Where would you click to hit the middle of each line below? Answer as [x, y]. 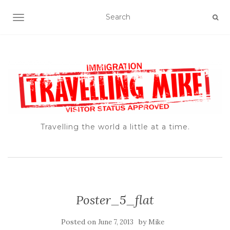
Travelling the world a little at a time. [115, 127]
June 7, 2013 [116, 222]
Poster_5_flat [115, 200]
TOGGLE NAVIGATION [59, 18]
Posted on [79, 222]
